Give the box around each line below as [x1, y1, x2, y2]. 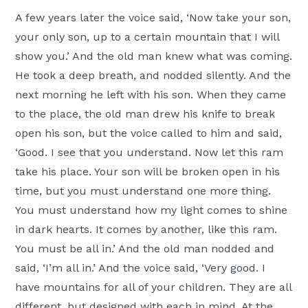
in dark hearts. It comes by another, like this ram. [15, 223, 278, 236]
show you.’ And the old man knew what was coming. [15, 49, 293, 63]
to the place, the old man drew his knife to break [15, 107, 276, 121]
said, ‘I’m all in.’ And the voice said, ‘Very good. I [15, 261, 266, 275]
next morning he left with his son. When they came [15, 88, 287, 102]
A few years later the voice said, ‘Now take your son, [15, 11, 291, 25]
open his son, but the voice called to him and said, [15, 126, 283, 140]
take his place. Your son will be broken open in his [15, 165, 280, 179]
